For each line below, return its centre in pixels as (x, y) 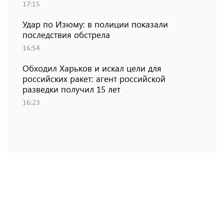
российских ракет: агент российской (94, 79)
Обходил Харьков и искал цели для (92, 68)
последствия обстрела (66, 35)
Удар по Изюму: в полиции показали (95, 24)
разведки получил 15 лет (71, 89)
